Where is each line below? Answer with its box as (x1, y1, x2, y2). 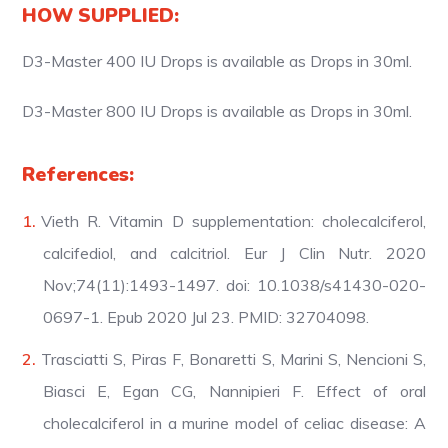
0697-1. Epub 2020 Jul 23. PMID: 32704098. (43, 306, 370, 327)
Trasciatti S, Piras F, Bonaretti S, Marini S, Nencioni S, (41, 348, 426, 369)
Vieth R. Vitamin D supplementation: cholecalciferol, (41, 210, 426, 231)
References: (22, 161, 135, 188)
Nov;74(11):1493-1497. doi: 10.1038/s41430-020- (43, 274, 426, 295)
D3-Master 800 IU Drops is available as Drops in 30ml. (22, 100, 413, 121)
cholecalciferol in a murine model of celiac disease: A (43, 412, 426, 433)
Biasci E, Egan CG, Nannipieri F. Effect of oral (43, 380, 426, 401)
